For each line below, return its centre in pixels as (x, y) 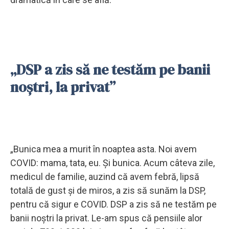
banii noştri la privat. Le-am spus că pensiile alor (106, 218)
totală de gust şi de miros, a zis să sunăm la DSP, (108, 190)
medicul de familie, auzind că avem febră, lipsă (105, 176)
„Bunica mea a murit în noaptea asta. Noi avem (104, 149)
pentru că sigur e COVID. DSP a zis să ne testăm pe (113, 204)
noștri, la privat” (63, 87)
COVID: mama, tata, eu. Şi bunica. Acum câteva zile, (112, 163)
